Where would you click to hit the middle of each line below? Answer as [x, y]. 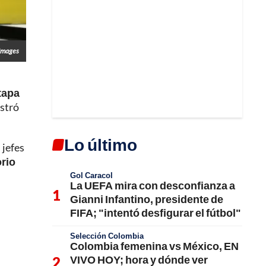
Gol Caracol [91, 175]
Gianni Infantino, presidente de [147, 199]
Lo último [101, 144]
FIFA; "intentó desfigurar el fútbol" [156, 212]
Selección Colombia [107, 235]
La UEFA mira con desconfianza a [153, 185]
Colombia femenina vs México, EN [154, 246]
